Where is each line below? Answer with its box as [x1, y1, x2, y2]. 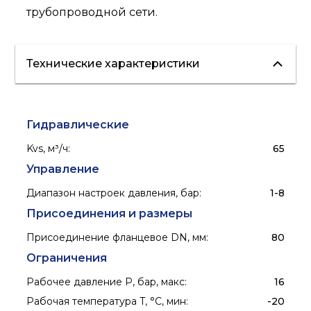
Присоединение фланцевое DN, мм [26, 231, 207, 244]
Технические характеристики [26, 57, 201, 71]
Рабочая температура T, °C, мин [26, 295, 187, 308]
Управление [26, 162, 100, 176]
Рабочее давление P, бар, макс [26, 276, 185, 289]
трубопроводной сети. [26, 6, 158, 19]
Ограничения [26, 251, 108, 265]
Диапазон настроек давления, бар [26, 187, 200, 200]
